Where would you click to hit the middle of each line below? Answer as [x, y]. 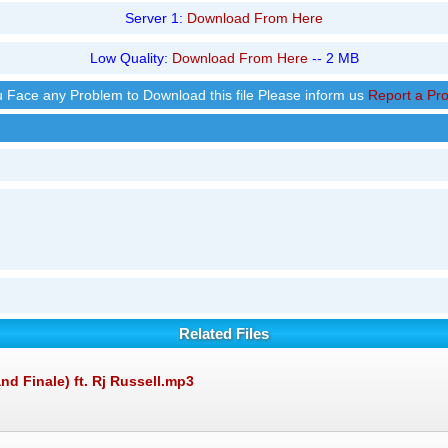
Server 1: [156, 18]
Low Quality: [130, 58]
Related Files [224, 334]
